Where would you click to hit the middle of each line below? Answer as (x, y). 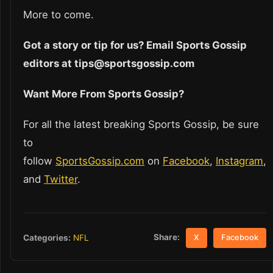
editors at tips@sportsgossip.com (110, 64)
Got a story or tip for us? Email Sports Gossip (135, 45)
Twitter (61, 179)
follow (39, 161)
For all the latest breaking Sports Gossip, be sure (141, 125)
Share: (167, 237)
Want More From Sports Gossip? (105, 94)
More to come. (58, 15)
